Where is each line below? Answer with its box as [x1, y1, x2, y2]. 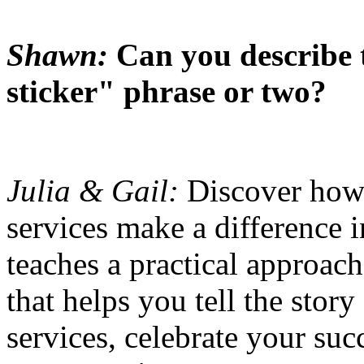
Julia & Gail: [6, 172, 187, 208]
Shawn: [6, 37, 108, 72]
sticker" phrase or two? [6, 73, 327, 109]
